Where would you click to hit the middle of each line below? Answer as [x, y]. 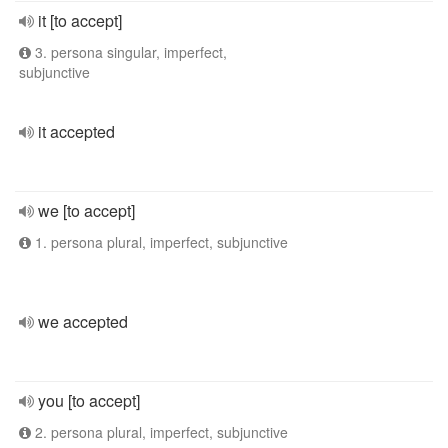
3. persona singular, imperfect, [129, 52]
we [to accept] [86, 210]
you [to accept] [89, 400]
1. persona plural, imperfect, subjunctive [159, 242]
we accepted [83, 321]
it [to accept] [80, 20]
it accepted [76, 131]
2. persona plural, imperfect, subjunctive [159, 432]
